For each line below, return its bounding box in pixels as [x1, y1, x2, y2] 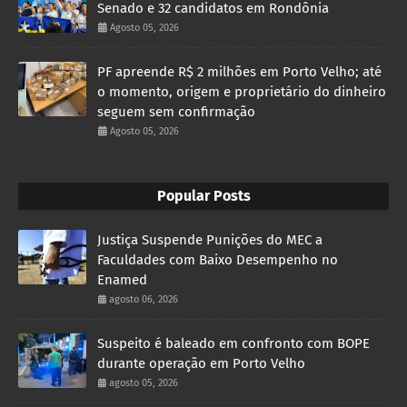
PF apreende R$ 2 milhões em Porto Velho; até [97, 63, 382, 80]
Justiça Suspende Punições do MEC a [97, 231, 323, 248]
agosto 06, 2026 [109, 293, 178, 305]
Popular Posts [156, 186, 251, 204]
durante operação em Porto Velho [97, 354, 305, 372]
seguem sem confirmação [97, 103, 255, 120]
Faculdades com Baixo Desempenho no [97, 251, 338, 268]
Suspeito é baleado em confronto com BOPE [97, 334, 370, 352]
